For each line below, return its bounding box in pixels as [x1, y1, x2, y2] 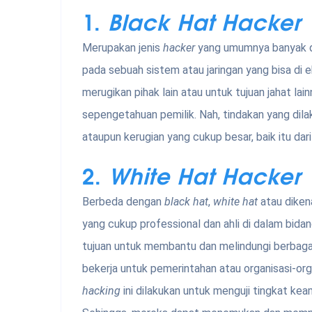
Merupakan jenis [82, 41, 163, 55]
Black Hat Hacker [108, 3, 301, 38]
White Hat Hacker [109, 157, 301, 192]
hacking [82, 284, 123, 298]
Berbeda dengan [82, 195, 164, 209]
